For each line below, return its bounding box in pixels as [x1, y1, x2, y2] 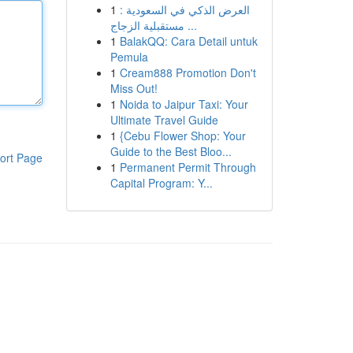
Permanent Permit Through [119, 159, 256, 175]
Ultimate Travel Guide [110, 112, 218, 128]
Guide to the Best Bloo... [110, 143, 232, 159]
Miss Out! [110, 80, 158, 96]
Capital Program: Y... [110, 175, 213, 191]
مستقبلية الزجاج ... [184, 17, 197, 33]
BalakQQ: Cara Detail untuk [119, 33, 258, 49]
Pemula [110, 49, 148, 65]
